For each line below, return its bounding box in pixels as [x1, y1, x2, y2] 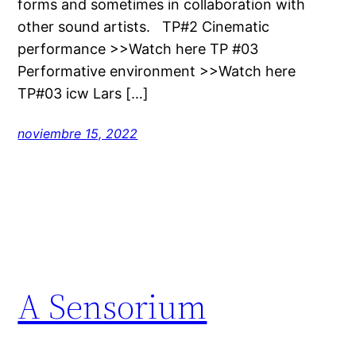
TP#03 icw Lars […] [17, 84, 149, 102]
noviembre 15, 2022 [17, 125, 138, 141]
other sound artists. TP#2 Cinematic [17, 17, 270, 35]
